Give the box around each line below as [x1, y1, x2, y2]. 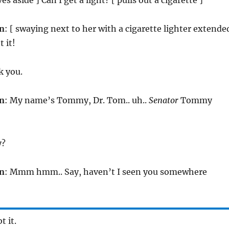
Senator [148, 95, 178, 105]
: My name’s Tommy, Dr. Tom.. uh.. [4, 95, 149, 105]
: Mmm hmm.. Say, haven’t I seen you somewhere [4, 166, 207, 177]
